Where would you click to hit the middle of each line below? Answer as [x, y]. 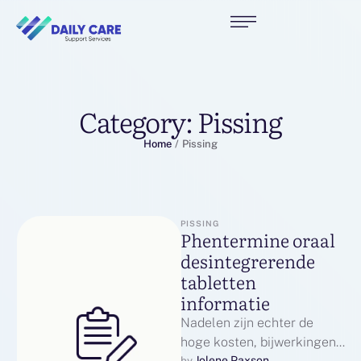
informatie [225, 303]
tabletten [218, 282]
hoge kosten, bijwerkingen [258, 342]
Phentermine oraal [258, 240]
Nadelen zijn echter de [247, 323]
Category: [138, 121]
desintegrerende [248, 261]
